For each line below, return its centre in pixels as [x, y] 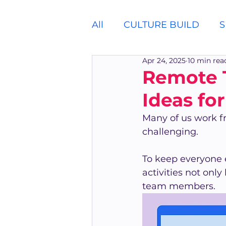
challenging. [170, 132]
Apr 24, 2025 [164, 61]
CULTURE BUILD [161, 25]
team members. [179, 186]
